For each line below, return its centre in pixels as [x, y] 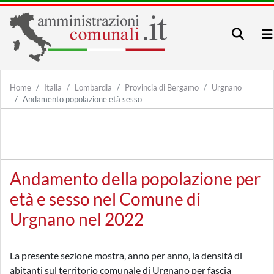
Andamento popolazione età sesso [82, 99]
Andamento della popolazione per [135, 179]
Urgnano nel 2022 [77, 219]
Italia [53, 87]
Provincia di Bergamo [162, 87]
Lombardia [93, 87]
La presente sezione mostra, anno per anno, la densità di [126, 255]
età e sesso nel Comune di [105, 199]
